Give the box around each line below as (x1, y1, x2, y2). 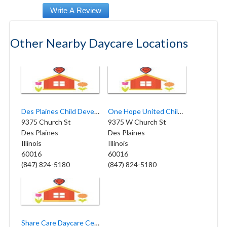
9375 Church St (21, 117, 71, 126)
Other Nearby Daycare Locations (10, 35, 188, 50)
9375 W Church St (108, 117, 166, 126)
